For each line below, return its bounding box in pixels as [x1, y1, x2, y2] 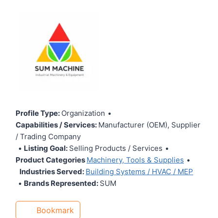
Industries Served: [19, 167, 84, 177]
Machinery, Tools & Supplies [87, 155, 184, 165]
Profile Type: [16, 109, 60, 118]
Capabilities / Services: [16, 120, 97, 130]
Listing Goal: [24, 144, 68, 153]
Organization [61, 109, 105, 118]
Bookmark [36, 205, 74, 216]
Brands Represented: [24, 179, 98, 188]
